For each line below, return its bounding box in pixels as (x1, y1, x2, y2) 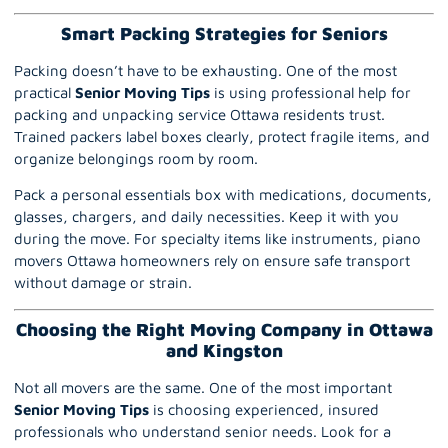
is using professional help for (210, 83, 411, 101)
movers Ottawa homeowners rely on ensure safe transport (14, 252, 410, 270)
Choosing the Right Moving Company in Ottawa (15, 318, 433, 340)
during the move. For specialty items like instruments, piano (14, 230, 421, 248)
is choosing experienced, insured (149, 400, 379, 418)
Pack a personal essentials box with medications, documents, (14, 186, 432, 204)
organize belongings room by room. (14, 149, 258, 167)
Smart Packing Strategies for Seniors (60, 22, 388, 44)
